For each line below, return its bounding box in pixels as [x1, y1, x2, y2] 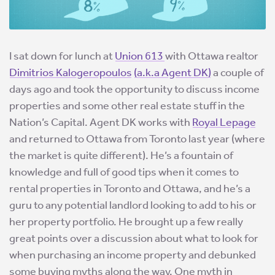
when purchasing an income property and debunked [9, 248, 256, 262]
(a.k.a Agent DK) [134, 66, 211, 80]
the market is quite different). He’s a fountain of [9, 149, 233, 163]
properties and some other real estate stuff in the [9, 99, 245, 113]
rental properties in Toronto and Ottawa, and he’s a [9, 182, 250, 196]
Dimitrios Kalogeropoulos [9, 66, 132, 80]
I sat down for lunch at [9, 49, 115, 63]
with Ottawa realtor [165, 49, 258, 63]
